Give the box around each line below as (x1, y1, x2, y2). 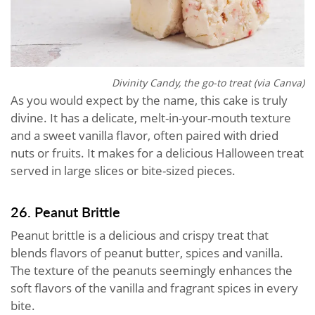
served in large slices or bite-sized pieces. (11, 162, 238, 179)
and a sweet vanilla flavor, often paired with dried (11, 127, 278, 143)
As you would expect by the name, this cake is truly (11, 91, 288, 108)
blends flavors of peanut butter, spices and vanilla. (11, 244, 283, 261)
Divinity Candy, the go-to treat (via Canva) (112, 75, 304, 89)
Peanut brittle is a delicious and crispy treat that (11, 226, 269, 243)
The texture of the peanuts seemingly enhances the (11, 262, 292, 278)
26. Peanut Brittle (11, 201, 120, 221)
